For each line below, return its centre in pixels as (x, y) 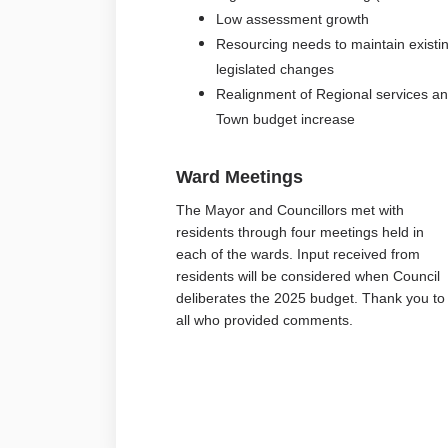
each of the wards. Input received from (297, 253)
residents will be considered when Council (307, 275)
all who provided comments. (264, 319)
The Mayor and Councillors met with (289, 209)
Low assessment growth (294, 18)
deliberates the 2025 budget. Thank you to (310, 297)
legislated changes (274, 68)
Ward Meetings (239, 176)
